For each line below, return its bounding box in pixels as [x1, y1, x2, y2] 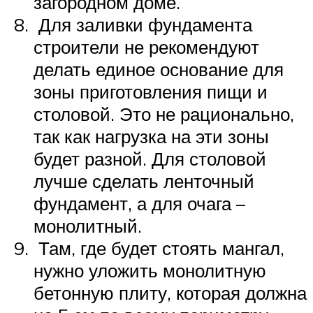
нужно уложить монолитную [34, 259, 266, 282]
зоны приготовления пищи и [34, 80, 268, 103]
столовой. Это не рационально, [34, 103, 294, 126]
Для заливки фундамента [34, 13, 252, 36]
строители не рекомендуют [34, 36, 259, 59]
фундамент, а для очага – [34, 192, 245, 215]
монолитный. [34, 214, 142, 238]
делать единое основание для [34, 58, 284, 81]
